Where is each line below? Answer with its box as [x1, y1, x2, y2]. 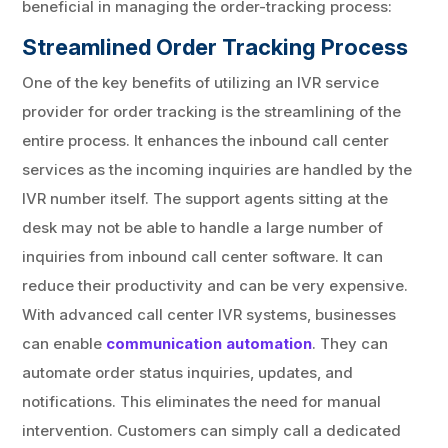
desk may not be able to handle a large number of [22, 217, 384, 237]
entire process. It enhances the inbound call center [22, 130, 390, 150]
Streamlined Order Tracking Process [22, 33, 409, 60]
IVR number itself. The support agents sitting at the [22, 188, 389, 208]
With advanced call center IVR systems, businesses [22, 304, 397, 324]
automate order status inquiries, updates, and [22, 362, 354, 382]
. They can [312, 333, 389, 353]
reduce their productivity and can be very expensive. [22, 275, 409, 295]
